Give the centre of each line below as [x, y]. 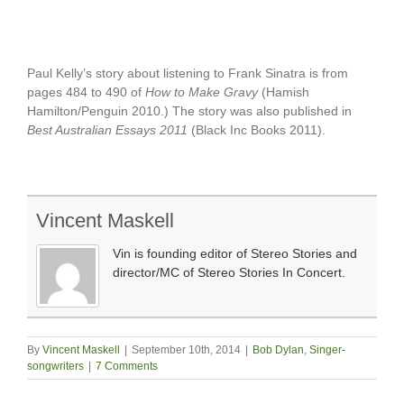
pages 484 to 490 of [86, 92]
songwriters [55, 367]
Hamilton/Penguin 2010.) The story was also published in [189, 111]
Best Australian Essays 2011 [107, 130]
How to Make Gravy [202, 92]
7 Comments [127, 367]
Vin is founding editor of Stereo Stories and [235, 254]
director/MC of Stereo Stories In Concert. [229, 273]
